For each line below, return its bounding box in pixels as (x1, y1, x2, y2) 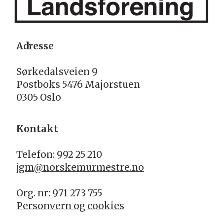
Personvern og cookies (16, 200, 125, 212)
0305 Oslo (16, 91, 62, 103)
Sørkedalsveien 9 (16, 66, 98, 77)
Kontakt (16, 123, 59, 135)
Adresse (16, 40, 54, 52)
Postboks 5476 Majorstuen (16, 78, 141, 90)
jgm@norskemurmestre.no (16, 161, 145, 173)
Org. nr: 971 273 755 (16, 187, 103, 199)
